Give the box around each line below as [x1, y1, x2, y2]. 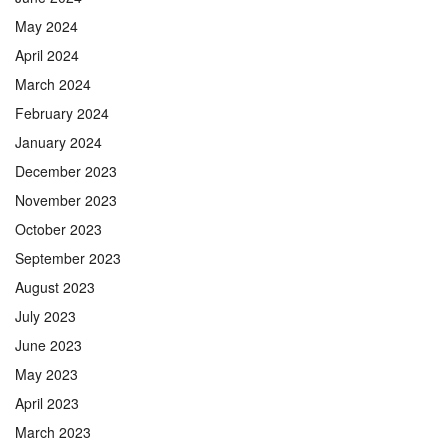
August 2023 [15, 276, 95, 297]
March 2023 [15, 421, 91, 442]
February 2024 [15, 102, 109, 123]
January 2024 [15, 131, 102, 152]
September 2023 [15, 247, 121, 268]
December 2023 [15, 160, 117, 181]
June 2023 [15, 334, 82, 355]
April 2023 [15, 392, 79, 413]
